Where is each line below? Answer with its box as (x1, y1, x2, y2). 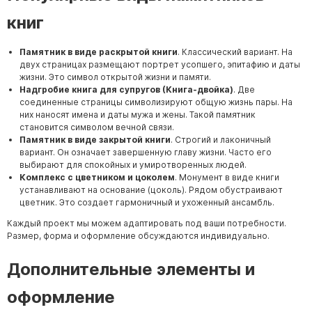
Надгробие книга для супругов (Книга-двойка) (19, 84, 233, 95)
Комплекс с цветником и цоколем (19, 171, 175, 182)
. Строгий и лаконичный (171, 134, 271, 145)
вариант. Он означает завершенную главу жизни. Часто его (19, 146, 272, 157)
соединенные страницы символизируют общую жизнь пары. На (19, 96, 292, 107)
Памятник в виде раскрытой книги (19, 46, 178, 57)
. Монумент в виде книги (175, 171, 279, 182)
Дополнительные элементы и (7, 258, 255, 279)
